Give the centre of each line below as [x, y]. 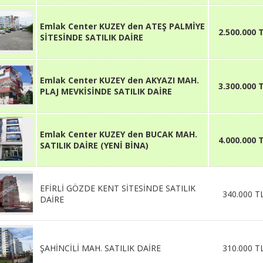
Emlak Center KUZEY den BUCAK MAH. [119, 134]
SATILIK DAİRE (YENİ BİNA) [94, 145]
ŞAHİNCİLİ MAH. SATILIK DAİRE [100, 248]
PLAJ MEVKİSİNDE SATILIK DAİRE [106, 91]
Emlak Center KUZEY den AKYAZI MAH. [119, 80]
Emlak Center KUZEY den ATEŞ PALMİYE [122, 26]
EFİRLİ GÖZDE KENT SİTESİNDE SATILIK [118, 188]
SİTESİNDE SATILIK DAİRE [92, 37]
